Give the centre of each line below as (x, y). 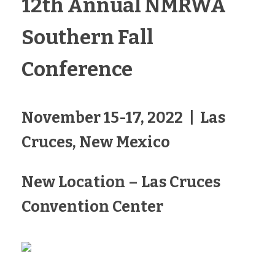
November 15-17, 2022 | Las (123, 118)
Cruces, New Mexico (96, 142)
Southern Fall (87, 37)
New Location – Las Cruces (121, 182)
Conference (77, 69)
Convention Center (92, 207)
